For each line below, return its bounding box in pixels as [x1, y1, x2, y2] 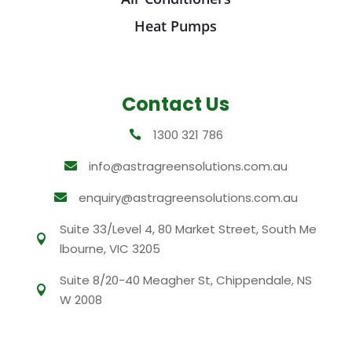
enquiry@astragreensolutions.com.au [78, 189, 298, 206]
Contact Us [122, 90, 230, 117]
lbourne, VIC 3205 [59, 240, 160, 257]
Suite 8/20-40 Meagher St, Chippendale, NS [59, 271, 312, 288]
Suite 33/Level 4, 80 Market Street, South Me [59, 220, 317, 237]
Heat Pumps [134, 16, 218, 35]
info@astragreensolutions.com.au [88, 157, 288, 174]
